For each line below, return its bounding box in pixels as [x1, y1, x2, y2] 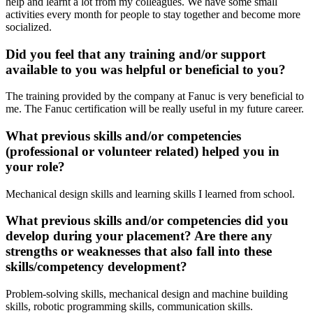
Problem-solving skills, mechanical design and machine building [6, 288, 288, 300]
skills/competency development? [6, 259, 191, 275]
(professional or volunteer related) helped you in [6, 143, 279, 159]
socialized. [6, 20, 52, 33]
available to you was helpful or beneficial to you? [6, 61, 286, 77]
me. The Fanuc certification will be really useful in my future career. [6, 103, 304, 115]
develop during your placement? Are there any [6, 228, 272, 244]
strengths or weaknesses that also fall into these [6, 244, 272, 259]
